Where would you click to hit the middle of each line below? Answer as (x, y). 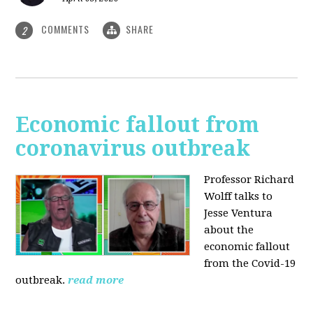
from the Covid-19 (250, 264)
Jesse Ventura (239, 213)
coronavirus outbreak (133, 149)
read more (96, 281)
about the (229, 230)
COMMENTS (66, 29)
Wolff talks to (239, 197)
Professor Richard (249, 180)
